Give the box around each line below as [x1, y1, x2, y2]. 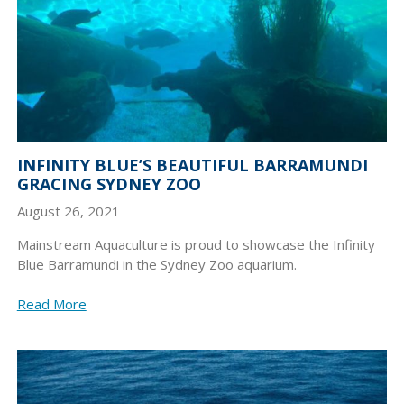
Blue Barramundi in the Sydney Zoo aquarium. [16, 254, 297, 273]
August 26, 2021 [16, 201, 120, 220]
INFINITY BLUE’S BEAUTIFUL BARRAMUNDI [16, 154, 368, 177]
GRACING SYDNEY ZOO [16, 173, 201, 196]
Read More [16, 294, 87, 313]
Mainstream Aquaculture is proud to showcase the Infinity [16, 234, 375, 253]
